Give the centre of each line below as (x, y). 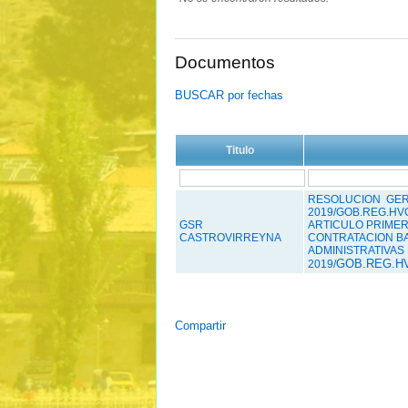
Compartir (200, 325)
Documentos (225, 63)
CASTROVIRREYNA (230, 237)
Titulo (240, 150)
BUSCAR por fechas (229, 95)
